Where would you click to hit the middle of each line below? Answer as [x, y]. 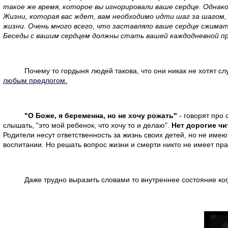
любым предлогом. [35, 80]
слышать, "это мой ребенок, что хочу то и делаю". [87, 125]
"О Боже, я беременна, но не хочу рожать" [101, 115]
